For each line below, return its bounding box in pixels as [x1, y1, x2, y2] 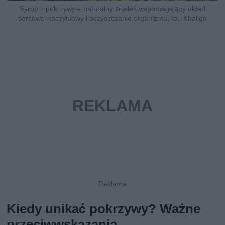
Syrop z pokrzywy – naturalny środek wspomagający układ [19, 4, 205, 13]
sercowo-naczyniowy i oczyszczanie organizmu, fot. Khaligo [18, 14, 207, 22]
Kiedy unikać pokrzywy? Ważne [7, 201, 201, 216]
